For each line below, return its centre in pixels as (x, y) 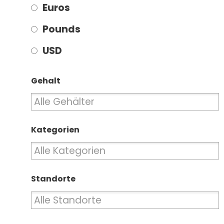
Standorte (53, 179)
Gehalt (46, 81)
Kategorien (55, 130)
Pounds (61, 29)
